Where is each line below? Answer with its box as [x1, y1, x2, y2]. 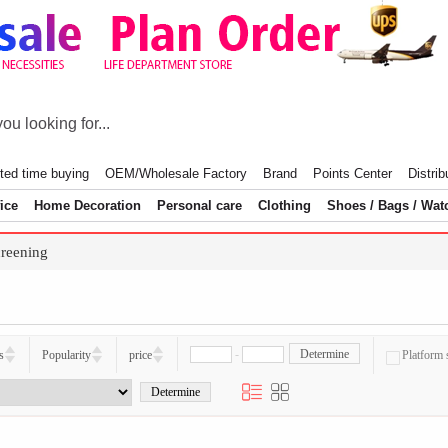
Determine [300, 346, 349, 361]
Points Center [312, 166, 392, 181]
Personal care [157, 198, 242, 213]
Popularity [42, 347, 91, 362]
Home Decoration [34, 198, 141, 213]
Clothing [258, 198, 311, 213]
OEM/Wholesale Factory [104, 166, 247, 181]
